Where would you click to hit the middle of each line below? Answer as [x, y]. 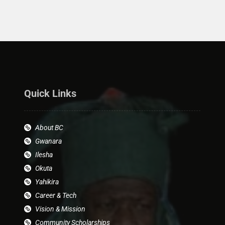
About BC [49, 128]
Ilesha [44, 155]
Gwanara [49, 141]
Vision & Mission [61, 209]
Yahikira [47, 182]
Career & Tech [56, 195]
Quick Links [50, 93]
